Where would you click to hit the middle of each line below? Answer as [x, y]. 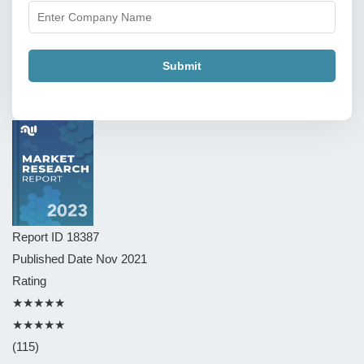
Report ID [39, 237]
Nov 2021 [121, 259]
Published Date [54, 259]
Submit [182, 65]
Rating [29, 281]
